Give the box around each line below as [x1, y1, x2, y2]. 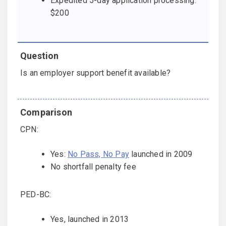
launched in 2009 [129, 149, 193, 159]
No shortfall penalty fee [50, 162, 136, 172]
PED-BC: [20, 190, 51, 200]
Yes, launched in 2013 [50, 214, 129, 224]
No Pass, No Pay [68, 149, 129, 159]
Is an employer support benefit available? [20, 68, 171, 78]
